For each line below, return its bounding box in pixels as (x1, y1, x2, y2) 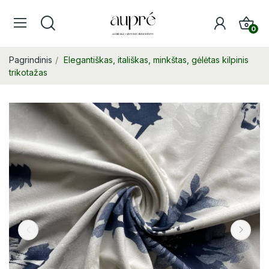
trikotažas (9, 67, 47, 78)
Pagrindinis (9, 55, 52, 65)
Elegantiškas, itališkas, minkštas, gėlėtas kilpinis (64, 55, 249, 65)
